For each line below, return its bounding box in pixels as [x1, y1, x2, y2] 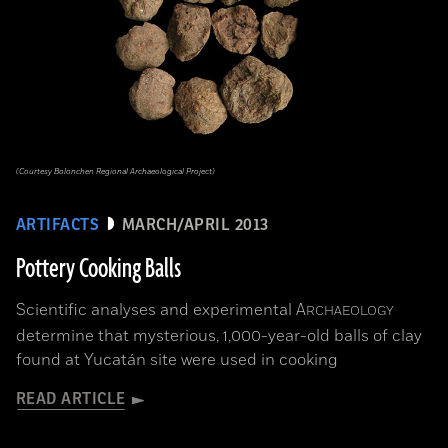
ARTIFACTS [16, 216, 100, 234]
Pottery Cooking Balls [16, 251, 181, 287]
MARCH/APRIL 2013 [121, 216, 269, 234]
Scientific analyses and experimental [16, 299, 296, 321]
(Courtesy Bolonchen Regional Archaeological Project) [16, 166, 215, 177]
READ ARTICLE [16, 390, 126, 408]
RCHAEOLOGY [306, 303, 394, 320]
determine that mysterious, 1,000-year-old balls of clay [16, 325, 422, 347]
